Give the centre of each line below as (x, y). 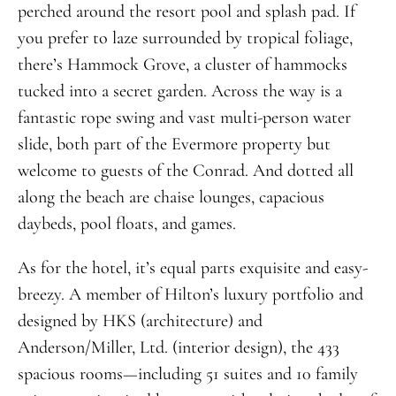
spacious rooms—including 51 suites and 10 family (187, 373)
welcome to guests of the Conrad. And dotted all (185, 170)
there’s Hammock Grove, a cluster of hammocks (182, 64)
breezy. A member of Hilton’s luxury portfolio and (190, 294)
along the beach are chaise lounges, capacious (171, 197)
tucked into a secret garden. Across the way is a (179, 91)
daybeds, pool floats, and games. (126, 223)
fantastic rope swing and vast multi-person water (184, 117)
